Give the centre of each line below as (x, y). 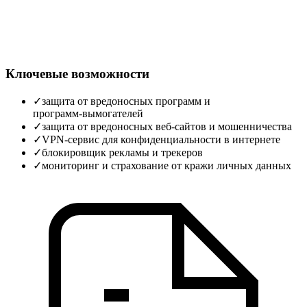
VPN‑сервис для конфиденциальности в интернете (161, 139)
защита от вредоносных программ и (126, 101)
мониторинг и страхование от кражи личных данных (167, 165)
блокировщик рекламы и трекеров (122, 152)
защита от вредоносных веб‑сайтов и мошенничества (167, 126)
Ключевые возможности (77, 74)
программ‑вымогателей (88, 113)
